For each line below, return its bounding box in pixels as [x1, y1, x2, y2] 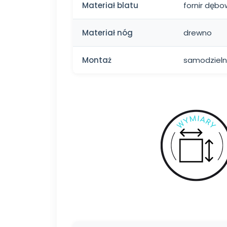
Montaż [82, 55, 111, 66]
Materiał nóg [82, 27, 133, 39]
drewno [183, 27, 212, 39]
